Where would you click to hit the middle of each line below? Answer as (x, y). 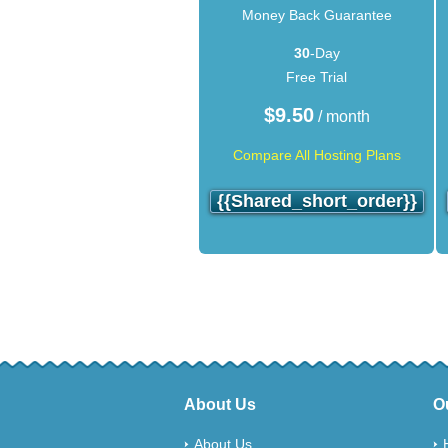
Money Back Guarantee (316, 14)
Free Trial (316, 76)
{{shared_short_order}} (316, 200)
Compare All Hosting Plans (316, 154)
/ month (341, 116)
